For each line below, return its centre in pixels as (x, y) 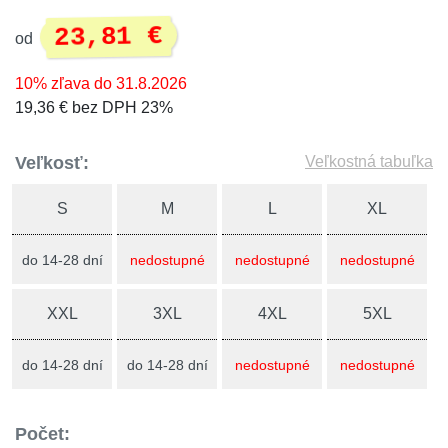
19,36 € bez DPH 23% (94, 107)
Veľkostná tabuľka (369, 161)
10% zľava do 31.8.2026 (101, 83)
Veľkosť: (52, 163)
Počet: (42, 434)
